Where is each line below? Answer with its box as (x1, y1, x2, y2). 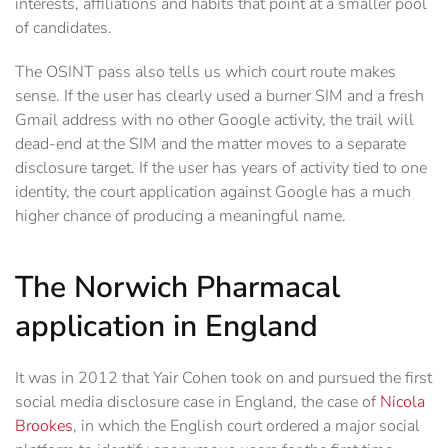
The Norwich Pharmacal (15, 267, 340, 309)
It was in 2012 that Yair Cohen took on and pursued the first (15, 367, 432, 390)
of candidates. (15, 17, 112, 40)
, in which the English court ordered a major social (73, 415, 420, 438)
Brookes (15, 415, 73, 438)
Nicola (380, 391, 425, 414)
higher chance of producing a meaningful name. (15, 205, 346, 228)
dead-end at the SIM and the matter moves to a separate (15, 133, 406, 156)
